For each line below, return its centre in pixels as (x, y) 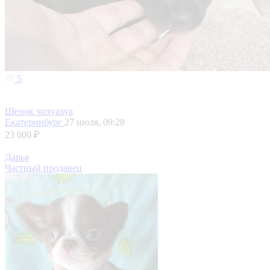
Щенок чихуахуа (39, 111)
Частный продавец (43, 168)
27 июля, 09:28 (95, 122)
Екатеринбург (35, 122)
